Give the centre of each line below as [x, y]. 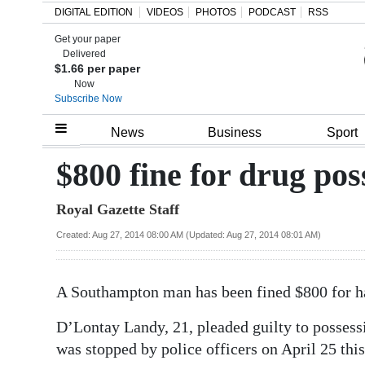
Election [51, 306]
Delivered [85, 54]
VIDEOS [165, 12]
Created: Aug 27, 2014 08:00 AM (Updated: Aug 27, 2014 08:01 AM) [189, 234]
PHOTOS [216, 12]
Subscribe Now [88, 99]
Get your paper [88, 39]
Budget [48, 270]
